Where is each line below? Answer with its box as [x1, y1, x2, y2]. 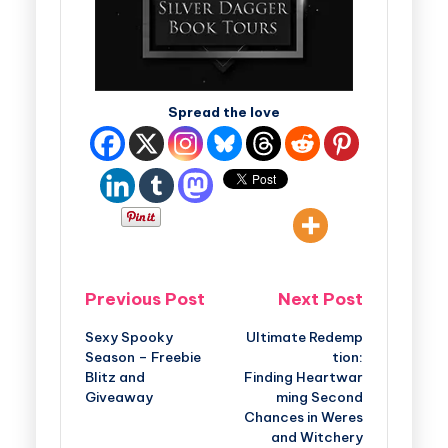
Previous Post [85, 287, 205, 310]
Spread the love [168, 104, 280, 122]
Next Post [278, 287, 363, 310]
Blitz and [85, 367, 145, 386]
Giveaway [85, 387, 153, 406]
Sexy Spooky [85, 327, 173, 346]
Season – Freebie [85, 347, 201, 366]
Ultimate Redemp [246, 327, 363, 346]
